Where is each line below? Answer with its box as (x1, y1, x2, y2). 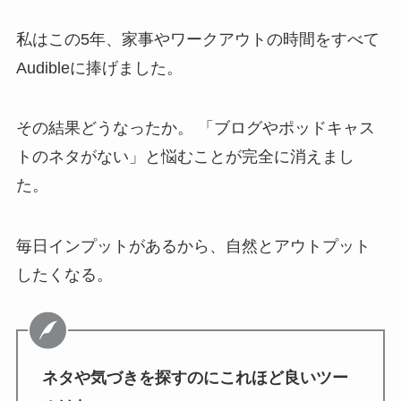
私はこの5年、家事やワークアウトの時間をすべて (15, 30, 380, 48)
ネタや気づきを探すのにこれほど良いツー (41, 368, 348, 387)
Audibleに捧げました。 (15, 58, 183, 77)
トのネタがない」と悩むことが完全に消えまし (15, 148, 354, 166)
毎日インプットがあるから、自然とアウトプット (15, 237, 371, 256)
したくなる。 (15, 266, 113, 285)
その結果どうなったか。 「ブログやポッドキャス (15, 119, 375, 138)
